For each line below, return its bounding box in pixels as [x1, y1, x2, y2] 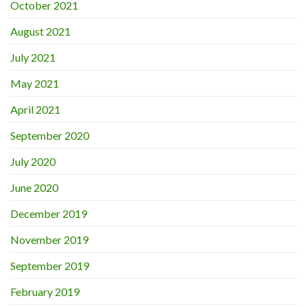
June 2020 [10, 181, 58, 195]
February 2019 [10, 285, 79, 299]
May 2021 [10, 77, 59, 90]
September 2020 [10, 129, 89, 143]
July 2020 [10, 155, 56, 169]
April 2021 [10, 103, 60, 116]
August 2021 [10, 25, 71, 38]
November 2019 [10, 233, 88, 247]
